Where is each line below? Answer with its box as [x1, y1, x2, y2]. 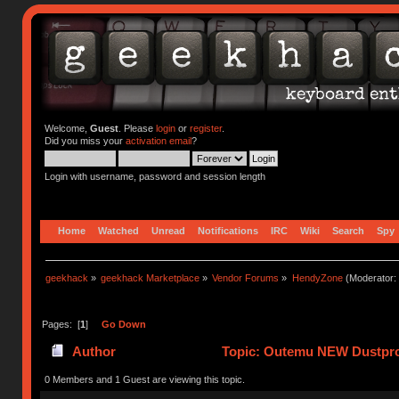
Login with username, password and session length [44, 171, 265, 182]
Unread [151, 224, 186, 236]
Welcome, [44, 123, 90, 134]
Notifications [198, 224, 259, 236]
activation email [125, 135, 191, 146]
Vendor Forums [212, 272, 280, 283]
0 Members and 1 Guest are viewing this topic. [44, 373, 245, 385]
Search [332, 224, 365, 236]
